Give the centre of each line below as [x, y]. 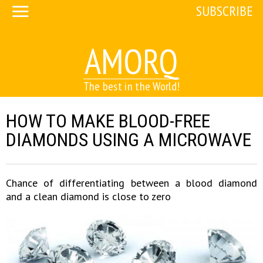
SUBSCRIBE [224, 11]
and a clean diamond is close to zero [88, 196]
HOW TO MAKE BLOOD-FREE [108, 121]
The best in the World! [131, 86]
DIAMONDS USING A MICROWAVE [129, 140]
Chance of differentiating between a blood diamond [131, 183]
